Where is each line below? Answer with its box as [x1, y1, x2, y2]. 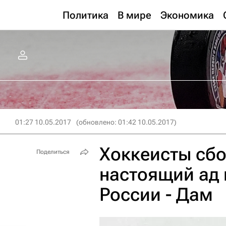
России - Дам [99, 184, 213, 205]
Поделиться [36, 148, 70, 155]
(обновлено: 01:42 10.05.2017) [76, 118, 177, 126]
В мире [118, 9, 151, 21]
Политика [63, 9, 108, 21]
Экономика [160, 9, 214, 21]
